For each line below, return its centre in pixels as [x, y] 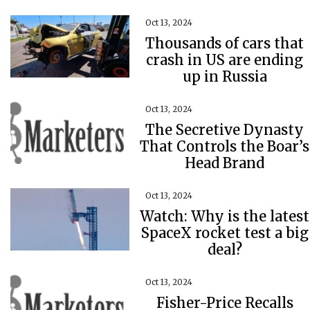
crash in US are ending [225, 60]
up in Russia [225, 76]
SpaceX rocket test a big [225, 233]
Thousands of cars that [225, 43]
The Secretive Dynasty [225, 130]
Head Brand [225, 163]
